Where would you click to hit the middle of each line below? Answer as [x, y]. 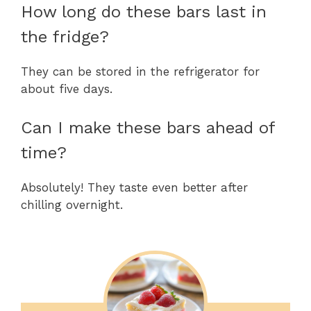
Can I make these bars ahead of [148, 128]
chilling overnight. [72, 205]
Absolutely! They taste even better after [134, 188]
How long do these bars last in [144, 11]
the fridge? [65, 36]
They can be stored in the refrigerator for [140, 71]
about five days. [67, 89]
